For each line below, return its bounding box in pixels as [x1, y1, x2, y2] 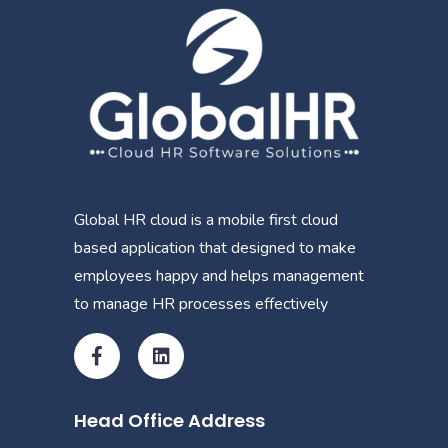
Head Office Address [74, 407, 265, 433]
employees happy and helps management [74, 264, 364, 287]
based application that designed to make [74, 236, 356, 259]
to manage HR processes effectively [74, 292, 328, 315]
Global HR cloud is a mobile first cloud [74, 208, 338, 231]
